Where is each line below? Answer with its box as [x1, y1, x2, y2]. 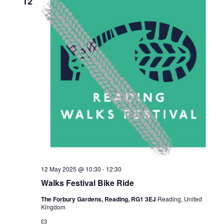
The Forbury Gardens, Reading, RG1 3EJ [41, 194, 158, 204]
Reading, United [157, 194, 202, 203]
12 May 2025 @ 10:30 [41, 164, 101, 173]
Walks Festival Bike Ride [41, 177, 134, 189]
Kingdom [41, 202, 66, 211]
